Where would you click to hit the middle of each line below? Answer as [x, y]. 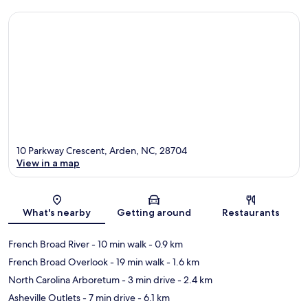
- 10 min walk [118, 244]
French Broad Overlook [58, 262]
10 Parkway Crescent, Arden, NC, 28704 [102, 151]
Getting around [154, 213]
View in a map [48, 163]
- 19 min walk [136, 262]
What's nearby [57, 213]
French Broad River [49, 244]
